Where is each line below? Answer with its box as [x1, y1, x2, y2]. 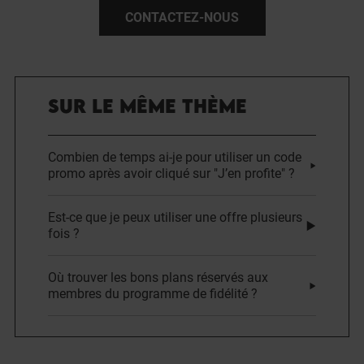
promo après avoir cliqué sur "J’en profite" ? [48, 165, 295, 181]
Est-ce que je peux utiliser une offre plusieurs [48, 209, 302, 225]
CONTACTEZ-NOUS [125, 10, 239, 25]
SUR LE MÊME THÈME [48, 94, 247, 117]
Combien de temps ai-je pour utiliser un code [48, 149, 301, 165]
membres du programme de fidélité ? [48, 285, 258, 301]
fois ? [48, 225, 80, 241]
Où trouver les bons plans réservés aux [48, 269, 268, 285]
